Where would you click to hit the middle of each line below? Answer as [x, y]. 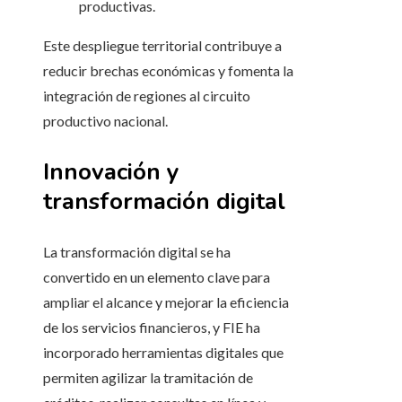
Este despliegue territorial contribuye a [162, 46]
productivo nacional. [105, 121]
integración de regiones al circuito [147, 96]
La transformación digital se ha [137, 252]
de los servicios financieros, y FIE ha [152, 328]
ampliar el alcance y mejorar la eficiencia [166, 302]
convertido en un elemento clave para [157, 277]
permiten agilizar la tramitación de [148, 378]
